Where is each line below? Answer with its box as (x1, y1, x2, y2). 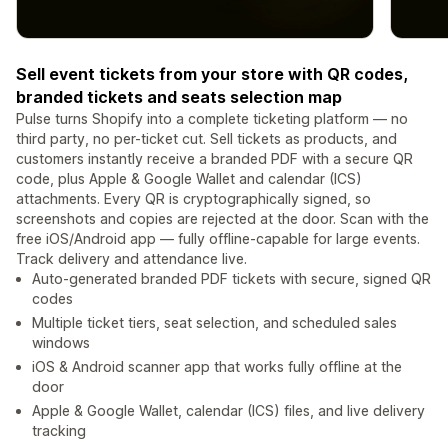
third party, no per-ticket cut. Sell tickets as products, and (16, 130, 397, 148)
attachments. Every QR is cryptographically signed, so (16, 190, 371, 208)
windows (32, 334, 90, 352)
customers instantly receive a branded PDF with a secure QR (16, 150, 413, 168)
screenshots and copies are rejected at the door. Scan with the (16, 210, 429, 228)
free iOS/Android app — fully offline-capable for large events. (16, 230, 420, 248)
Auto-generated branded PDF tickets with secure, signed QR (32, 270, 431, 288)
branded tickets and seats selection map (16, 87, 342, 108)
